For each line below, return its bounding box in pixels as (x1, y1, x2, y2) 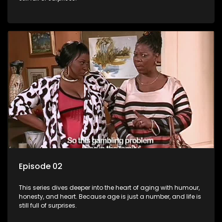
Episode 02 (19, 161, 62, 172)
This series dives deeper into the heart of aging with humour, (19, 183, 200, 192)
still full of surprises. (19, 201, 77, 210)
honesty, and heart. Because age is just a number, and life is (19, 192, 201, 201)
